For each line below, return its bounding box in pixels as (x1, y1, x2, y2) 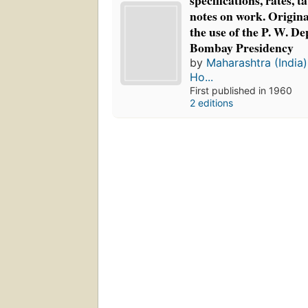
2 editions (190, 97, 234, 109)
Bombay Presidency (190, 38, 294, 57)
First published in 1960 (190, 85, 293, 97)
